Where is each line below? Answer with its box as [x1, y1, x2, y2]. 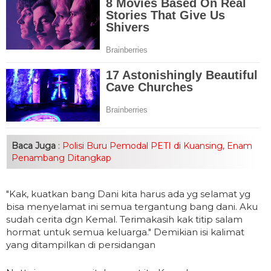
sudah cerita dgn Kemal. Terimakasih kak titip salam [6, 214, 243, 226]
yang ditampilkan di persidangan [6, 239, 155, 251]
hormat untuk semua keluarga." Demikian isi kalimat [6, 226, 244, 238]
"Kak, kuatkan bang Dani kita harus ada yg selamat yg [6, 188, 250, 200]
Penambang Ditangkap [11, 152, 111, 164]
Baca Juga [11, 140, 56, 152]
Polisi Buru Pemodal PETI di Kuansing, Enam [60, 140, 252, 152]
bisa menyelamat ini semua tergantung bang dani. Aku [6, 201, 258, 213]
